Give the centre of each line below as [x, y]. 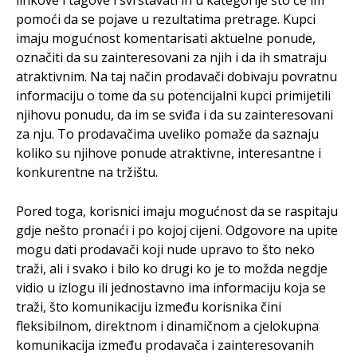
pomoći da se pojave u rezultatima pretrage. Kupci [166, 19]
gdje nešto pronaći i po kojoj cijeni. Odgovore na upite [177, 230]
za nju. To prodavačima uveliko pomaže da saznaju [167, 134]
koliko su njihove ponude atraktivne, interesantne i [169, 153]
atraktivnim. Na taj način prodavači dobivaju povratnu [177, 76]
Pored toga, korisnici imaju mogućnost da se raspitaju [177, 211]
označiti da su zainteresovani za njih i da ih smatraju [171, 57]
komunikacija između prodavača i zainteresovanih [165, 345]
